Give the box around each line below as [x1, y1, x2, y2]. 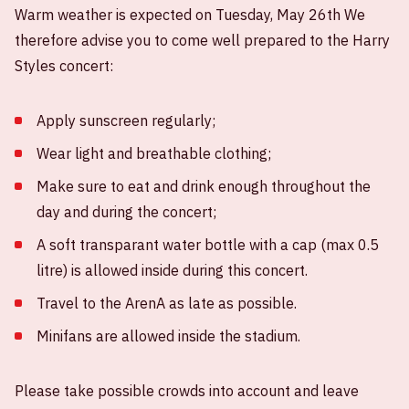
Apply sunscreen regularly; [37, 111, 215, 130]
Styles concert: [15, 57, 113, 75]
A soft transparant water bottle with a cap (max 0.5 [37, 236, 379, 254]
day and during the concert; [37, 203, 216, 221]
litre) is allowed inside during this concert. [37, 261, 308, 279]
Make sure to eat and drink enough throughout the [37, 177, 371, 195]
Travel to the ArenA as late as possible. [37, 294, 297, 312]
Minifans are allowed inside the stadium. [37, 327, 300, 345]
